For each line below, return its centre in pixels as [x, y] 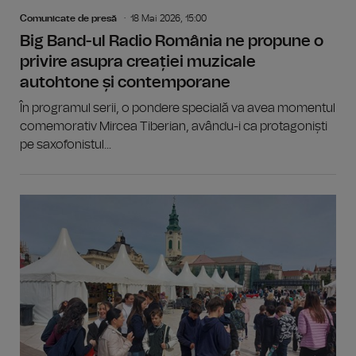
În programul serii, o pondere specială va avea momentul [178, 108]
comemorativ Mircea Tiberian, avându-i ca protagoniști [174, 127]
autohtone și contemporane [125, 83]
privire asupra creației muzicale [138, 62]
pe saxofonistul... [66, 145]
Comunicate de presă [68, 19]
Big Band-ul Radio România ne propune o [172, 42]
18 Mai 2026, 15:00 [168, 19]
